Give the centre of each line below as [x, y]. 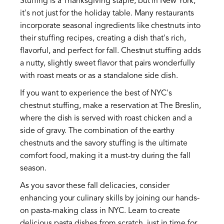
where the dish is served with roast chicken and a [106, 118]
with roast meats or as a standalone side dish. [99, 76]
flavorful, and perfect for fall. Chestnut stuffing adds [110, 51]
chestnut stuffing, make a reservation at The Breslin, [110, 106]
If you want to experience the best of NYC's [96, 93]
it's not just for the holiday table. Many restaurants [107, 13]
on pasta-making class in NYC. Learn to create [100, 211]
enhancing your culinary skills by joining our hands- [110, 198]
